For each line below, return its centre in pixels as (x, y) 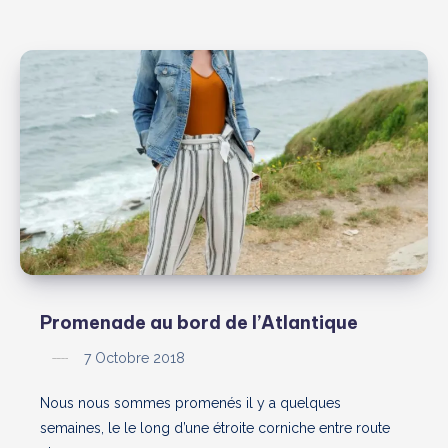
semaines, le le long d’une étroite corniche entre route (215, 428)
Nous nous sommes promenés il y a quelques (190, 403)
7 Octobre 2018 (132, 358)
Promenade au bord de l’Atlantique (199, 323)
